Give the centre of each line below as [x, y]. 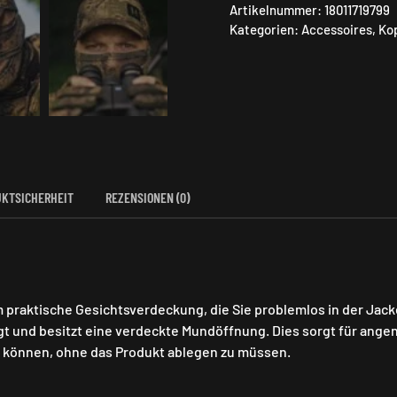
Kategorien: [265, 29]
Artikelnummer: [277, 10]
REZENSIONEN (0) [148, 197]
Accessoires [337, 29]
